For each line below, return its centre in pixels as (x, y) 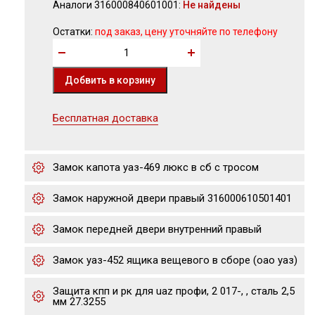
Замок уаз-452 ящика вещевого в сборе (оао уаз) (175, 260)
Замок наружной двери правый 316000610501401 (172, 198)
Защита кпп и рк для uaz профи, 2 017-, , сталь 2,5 (174, 291)
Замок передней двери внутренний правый (157, 229)
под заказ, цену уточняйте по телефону (185, 32)
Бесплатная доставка (105, 118)
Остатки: (73, 32)
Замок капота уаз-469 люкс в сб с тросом (156, 167)
